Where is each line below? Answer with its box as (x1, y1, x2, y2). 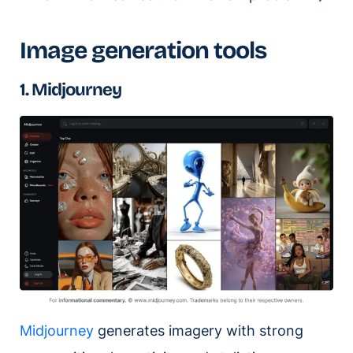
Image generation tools (20, 36, 266, 65)
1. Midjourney (20, 80, 121, 101)
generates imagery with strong (94, 321, 303, 339)
